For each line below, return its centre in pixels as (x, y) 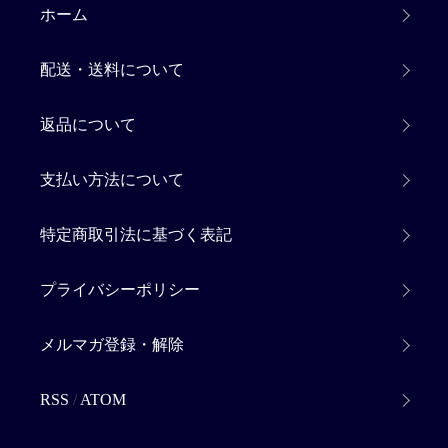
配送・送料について (112, 70)
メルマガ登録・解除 (112, 345)
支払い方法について (112, 180)
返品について (88, 125)
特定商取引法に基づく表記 (136, 235)
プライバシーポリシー (120, 290)
